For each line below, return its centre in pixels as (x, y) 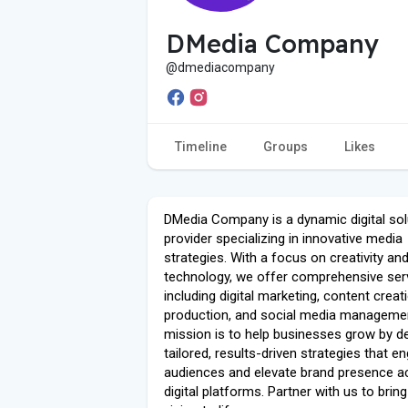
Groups (286, 146)
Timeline (201, 146)
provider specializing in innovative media (283, 238)
